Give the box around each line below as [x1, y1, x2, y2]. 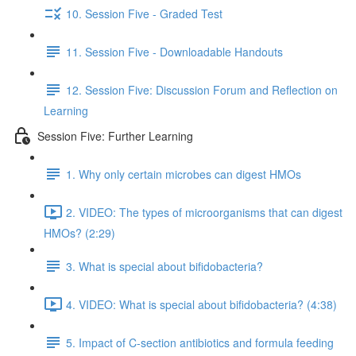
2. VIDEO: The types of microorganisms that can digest [66, 203, 342, 220]
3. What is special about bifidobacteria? [66, 257, 263, 274]
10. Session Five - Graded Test [66, 5, 222, 21]
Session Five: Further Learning [37, 127, 193, 144]
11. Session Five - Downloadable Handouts [66, 43, 283, 60]
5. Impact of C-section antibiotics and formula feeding [66, 334, 334, 350]
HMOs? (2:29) [44, 225, 115, 241]
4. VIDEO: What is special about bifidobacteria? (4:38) [66, 296, 337, 312]
